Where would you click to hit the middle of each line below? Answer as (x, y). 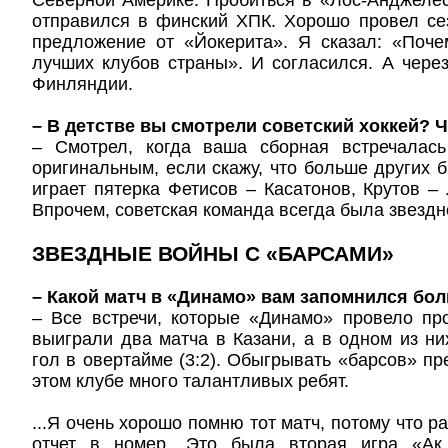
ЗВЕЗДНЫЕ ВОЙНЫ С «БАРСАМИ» (213, 253)
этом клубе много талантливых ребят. (190, 381)
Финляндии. (82, 84)
